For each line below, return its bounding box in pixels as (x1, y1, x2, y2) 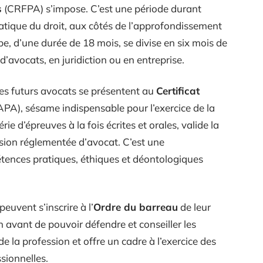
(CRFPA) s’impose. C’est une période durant (2, 2, 201, 15)
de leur (178, 200, 211, 213)
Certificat (156, 84, 200, 97)
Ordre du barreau (93, 200, 178, 213)
